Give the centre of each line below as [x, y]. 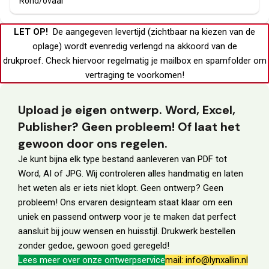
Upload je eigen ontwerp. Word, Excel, [127, 110]
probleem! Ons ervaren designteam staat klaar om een [125, 203]
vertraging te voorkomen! [134, 75]
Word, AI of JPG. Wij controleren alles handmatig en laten [131, 174]
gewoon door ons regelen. [93, 144]
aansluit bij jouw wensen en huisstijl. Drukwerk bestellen [127, 231]
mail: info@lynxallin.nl [207, 260]
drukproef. [23, 61]
